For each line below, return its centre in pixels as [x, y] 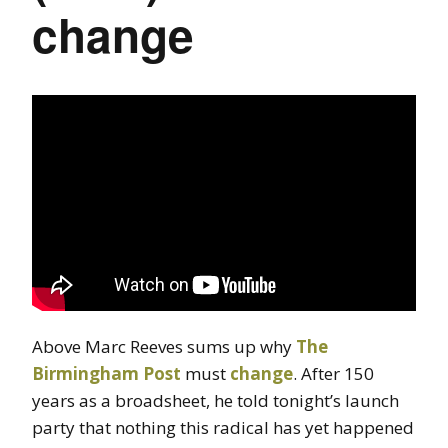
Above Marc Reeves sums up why [164, 347]
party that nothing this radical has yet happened [223, 428]
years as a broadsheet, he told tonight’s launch [215, 401]
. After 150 [333, 374]
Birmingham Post [106, 374]
